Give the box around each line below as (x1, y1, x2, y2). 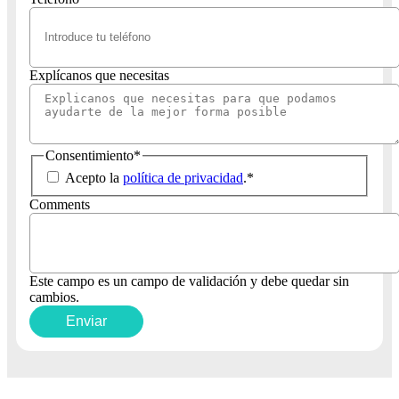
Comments (29, 197, 90, 213)
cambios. (29, 289, 79, 305)
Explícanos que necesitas (29, 67, 169, 83)
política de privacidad (123, 170, 243, 186)
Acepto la (65, 170, 123, 186)
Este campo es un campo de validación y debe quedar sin (29, 273, 349, 289)
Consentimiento (45, 147, 134, 163)
